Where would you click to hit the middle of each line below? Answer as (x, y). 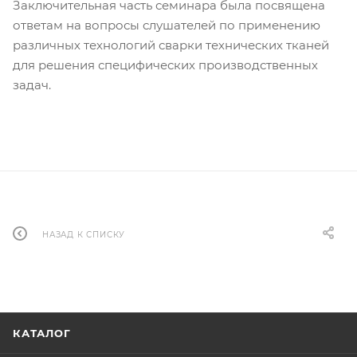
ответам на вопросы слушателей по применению (167, 25)
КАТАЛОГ (42, 333)
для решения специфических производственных (165, 65)
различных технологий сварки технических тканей (171, 45)
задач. (32, 85)
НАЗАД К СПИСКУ (84, 234)
